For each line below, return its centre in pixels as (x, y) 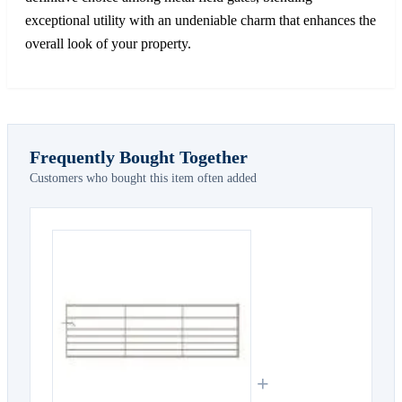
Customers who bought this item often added (143, 178)
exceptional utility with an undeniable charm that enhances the (201, 20)
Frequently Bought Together (139, 157)
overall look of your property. (108, 43)
